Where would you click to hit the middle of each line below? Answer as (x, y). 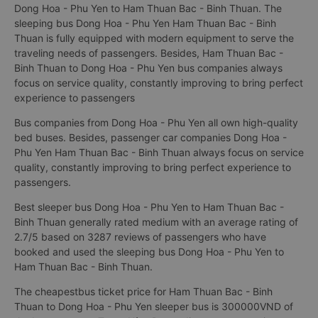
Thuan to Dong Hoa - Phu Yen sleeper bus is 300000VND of (154, 306)
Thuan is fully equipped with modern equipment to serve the (154, 38)
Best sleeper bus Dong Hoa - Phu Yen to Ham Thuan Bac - (149, 207)
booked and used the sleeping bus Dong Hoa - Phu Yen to (149, 252)
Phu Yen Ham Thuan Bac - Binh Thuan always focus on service (159, 152)
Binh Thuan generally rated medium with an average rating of (156, 222)
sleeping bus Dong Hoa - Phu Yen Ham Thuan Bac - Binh (145, 23)
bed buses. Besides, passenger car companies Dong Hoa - (150, 137)
